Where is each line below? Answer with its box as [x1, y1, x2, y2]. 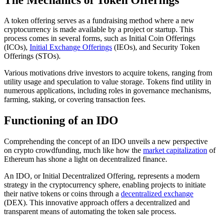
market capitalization [143, 146, 207, 155]
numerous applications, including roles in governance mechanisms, [4, 86, 211, 95]
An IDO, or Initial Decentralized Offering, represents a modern [4, 172, 200, 181]
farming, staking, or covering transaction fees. [4, 95, 146, 104]
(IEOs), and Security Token [112, 43, 200, 52]
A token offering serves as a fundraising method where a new [4, 16, 194, 25]
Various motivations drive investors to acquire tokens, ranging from [4, 69, 212, 77]
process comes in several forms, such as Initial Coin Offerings [4, 34, 195, 43]
